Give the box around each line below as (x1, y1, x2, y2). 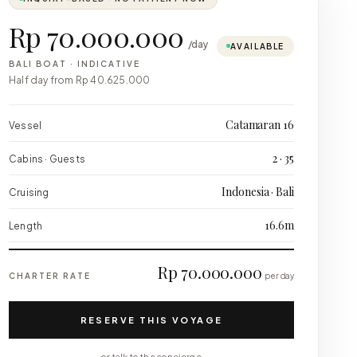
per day (265, 271, 294, 280)
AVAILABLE (229, 41, 284, 51)
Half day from (9, 74, 76, 86)
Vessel (9, 120, 42, 131)
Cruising (9, 186, 49, 198)
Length (9, 220, 43, 232)
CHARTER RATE (9, 271, 91, 280)
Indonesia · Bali (222, 184, 294, 199)
